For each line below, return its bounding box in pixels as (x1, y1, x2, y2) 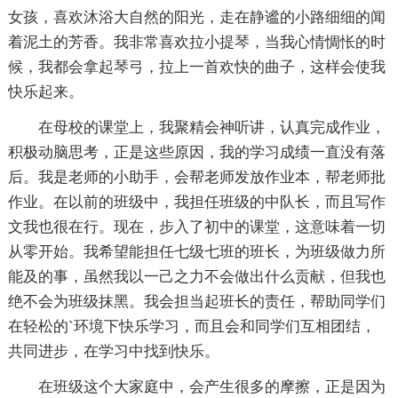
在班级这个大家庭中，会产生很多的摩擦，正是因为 (37, 378, 386, 396)
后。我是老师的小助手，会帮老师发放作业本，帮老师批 (7, 169, 386, 187)
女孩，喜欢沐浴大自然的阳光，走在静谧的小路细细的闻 (7, 9, 386, 27)
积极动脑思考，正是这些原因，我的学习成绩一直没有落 (7, 144, 386, 162)
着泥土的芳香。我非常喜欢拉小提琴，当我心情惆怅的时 (7, 34, 386, 52)
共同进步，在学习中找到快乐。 (7, 343, 219, 361)
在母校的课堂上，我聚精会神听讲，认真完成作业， (37, 119, 386, 137)
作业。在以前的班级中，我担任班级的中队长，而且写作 (7, 194, 386, 211)
